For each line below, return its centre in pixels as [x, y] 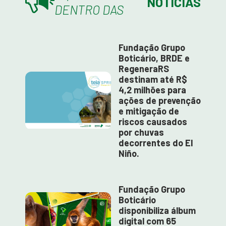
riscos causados [153, 122]
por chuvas [141, 132]
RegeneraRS [144, 69]
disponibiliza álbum [157, 210]
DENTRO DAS [89, 10]
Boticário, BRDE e [154, 58]
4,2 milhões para [152, 90]
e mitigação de [149, 111]
